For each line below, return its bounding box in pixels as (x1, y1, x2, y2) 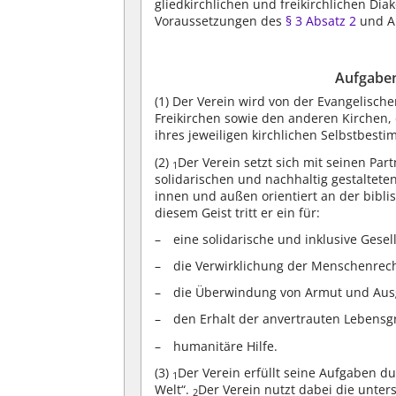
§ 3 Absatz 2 (286, 11, 357, 29)
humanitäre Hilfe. (173, 337, 278, 354)
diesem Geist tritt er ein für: (155, 203, 321, 221)
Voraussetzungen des (155, 11, 286, 29)
